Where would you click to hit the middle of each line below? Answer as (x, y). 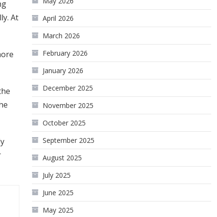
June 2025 (58, 193)
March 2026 (62, 36)
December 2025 (68, 88)
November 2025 (68, 105)
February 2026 (65, 53)
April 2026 (58, 18)
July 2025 (57, 175)
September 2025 (69, 140)
